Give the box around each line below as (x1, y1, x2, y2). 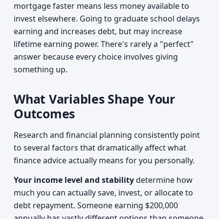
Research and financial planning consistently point (14, 130, 200, 140)
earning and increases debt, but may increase (14, 26, 182, 37)
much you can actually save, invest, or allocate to (14, 187, 193, 198)
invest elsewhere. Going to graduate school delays (14, 13, 200, 24)
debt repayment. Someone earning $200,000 (14, 200, 178, 211)
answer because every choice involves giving (14, 51, 178, 62)
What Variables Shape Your (14, 90, 175, 107)
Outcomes (14, 105, 75, 122)
